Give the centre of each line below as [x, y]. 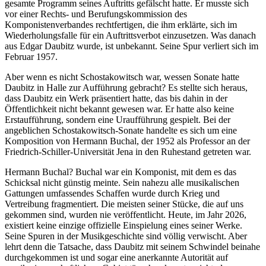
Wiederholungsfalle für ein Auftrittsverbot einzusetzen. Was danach [130, 36]
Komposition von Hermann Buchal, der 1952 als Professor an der [127, 141]
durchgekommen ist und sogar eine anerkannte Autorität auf [116, 258]
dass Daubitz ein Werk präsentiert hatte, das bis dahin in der [116, 99]
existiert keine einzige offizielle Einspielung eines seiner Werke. [123, 226]
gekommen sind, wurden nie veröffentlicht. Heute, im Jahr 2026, [126, 215]
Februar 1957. [31, 57]
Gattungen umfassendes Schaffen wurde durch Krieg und [112, 194]
